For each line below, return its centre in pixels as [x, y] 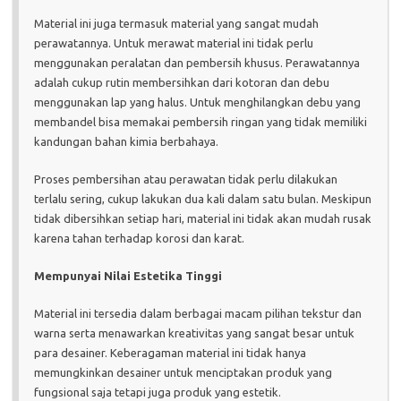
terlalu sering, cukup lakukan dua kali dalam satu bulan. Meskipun [203, 198]
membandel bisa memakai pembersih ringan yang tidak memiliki [200, 121]
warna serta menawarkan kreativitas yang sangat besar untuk [194, 333]
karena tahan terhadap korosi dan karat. [139, 238]
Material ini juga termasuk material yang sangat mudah [176, 23]
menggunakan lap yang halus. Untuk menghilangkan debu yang [197, 102]
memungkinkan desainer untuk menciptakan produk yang [183, 372]
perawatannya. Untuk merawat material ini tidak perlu [174, 43]
